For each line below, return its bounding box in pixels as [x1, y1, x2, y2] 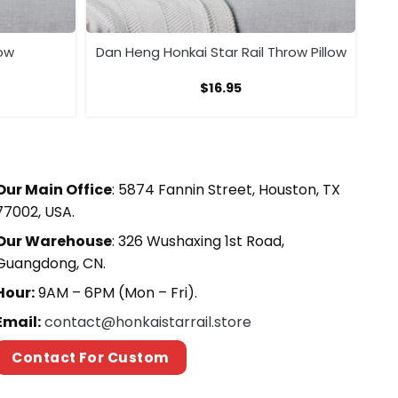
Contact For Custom [12, 348, 170, 368]
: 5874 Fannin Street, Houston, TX [111, 179, 340, 201]
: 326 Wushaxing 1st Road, [111, 231, 284, 252]
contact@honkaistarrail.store [44, 312, 251, 333]
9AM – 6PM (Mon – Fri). [34, 283, 197, 304]
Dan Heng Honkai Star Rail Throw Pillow [95, 42, 346, 61]
